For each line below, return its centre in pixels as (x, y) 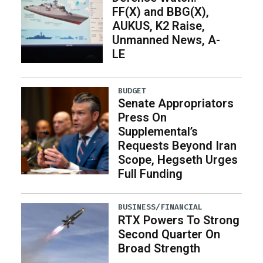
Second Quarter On (169, 234)
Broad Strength (159, 248)
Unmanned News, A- (166, 40)
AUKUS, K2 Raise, (158, 26)
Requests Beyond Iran (178, 146)
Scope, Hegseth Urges (178, 160)
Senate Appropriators (176, 104)
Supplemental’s (158, 132)
